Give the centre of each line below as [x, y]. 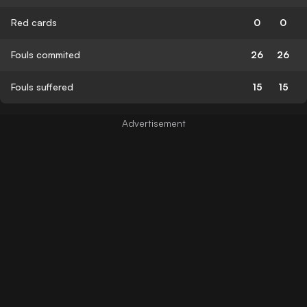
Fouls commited [46, 54]
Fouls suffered [42, 86]
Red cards [34, 22]
